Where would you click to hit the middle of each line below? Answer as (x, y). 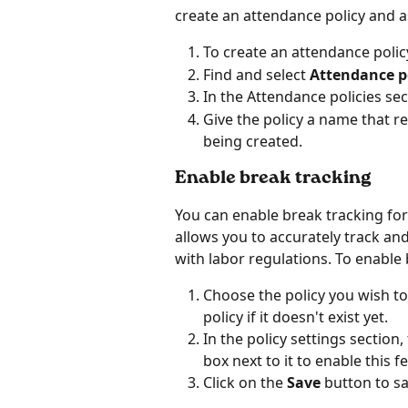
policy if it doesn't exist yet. (296, 316)
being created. (253, 141)
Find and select (256, 74)
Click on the (245, 382)
